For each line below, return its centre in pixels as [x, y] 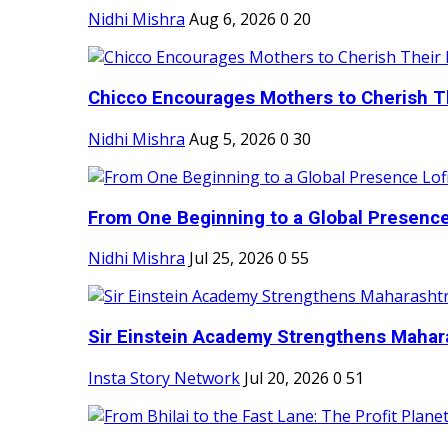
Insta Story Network [164, 377]
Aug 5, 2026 [232, 138]
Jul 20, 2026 [286, 377]
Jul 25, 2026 [231, 258]
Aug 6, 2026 [232, 19]
